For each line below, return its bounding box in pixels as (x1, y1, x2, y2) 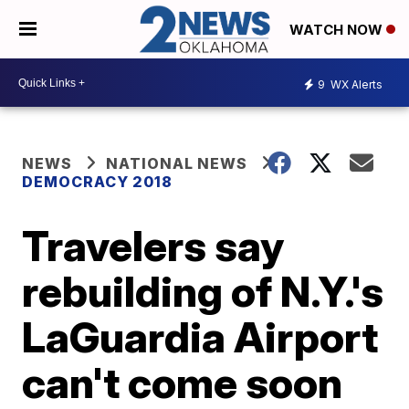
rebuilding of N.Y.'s (22, 266, 384, 318)
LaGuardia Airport (22, 311, 379, 363)
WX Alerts (328, 77, 383, 91)
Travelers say (22, 220, 285, 272)
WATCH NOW (289, 21, 386, 39)
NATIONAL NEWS (106, 154, 248, 173)
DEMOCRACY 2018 (22, 173, 173, 192)
